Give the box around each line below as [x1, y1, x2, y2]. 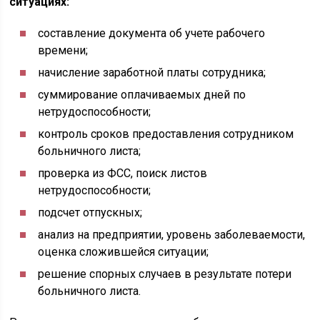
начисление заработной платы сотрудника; [38, 66, 266, 79]
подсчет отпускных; [38, 206, 143, 219]
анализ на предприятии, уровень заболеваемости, [38, 228, 306, 241]
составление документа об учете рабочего [38, 26, 266, 40]
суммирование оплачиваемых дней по [38, 88, 246, 101]
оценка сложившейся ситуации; [38, 245, 209, 259]
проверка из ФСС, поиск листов [38, 166, 208, 180]
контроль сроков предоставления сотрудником [38, 127, 294, 141]
